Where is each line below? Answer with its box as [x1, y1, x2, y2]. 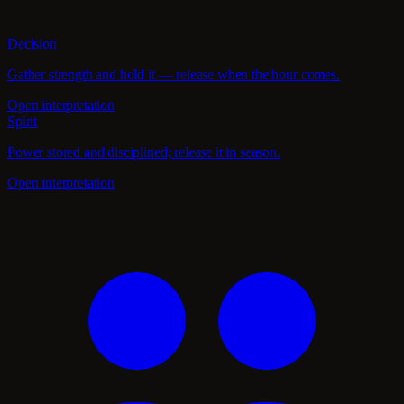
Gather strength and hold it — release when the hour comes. [7, 66, 340, 82]
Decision [7, 35, 57, 51]
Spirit [7, 113, 38, 129]
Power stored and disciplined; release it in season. [7, 143, 280, 160]
